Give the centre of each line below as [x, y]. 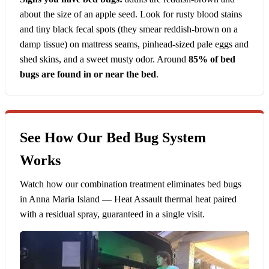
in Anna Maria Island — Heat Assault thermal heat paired [128, 199]
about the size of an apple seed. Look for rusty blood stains [131, 14]
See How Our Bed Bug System [113, 138]
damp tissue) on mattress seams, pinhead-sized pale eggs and [134, 44]
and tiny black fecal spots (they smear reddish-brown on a [129, 29]
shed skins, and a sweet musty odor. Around [104, 59]
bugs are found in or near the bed [88, 74]
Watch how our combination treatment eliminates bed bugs [131, 184]
